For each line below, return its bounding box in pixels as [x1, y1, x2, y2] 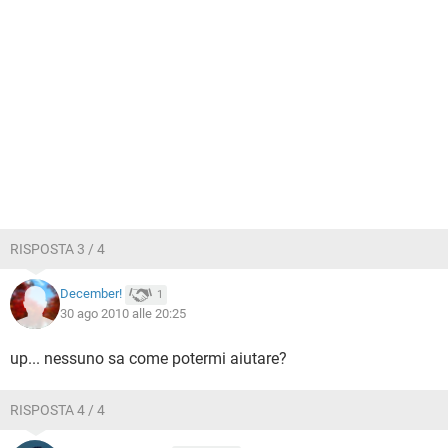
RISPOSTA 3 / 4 [10, 241, 105, 257]
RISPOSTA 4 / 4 [10, 402, 105, 418]
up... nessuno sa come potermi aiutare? [10, 349, 287, 368]
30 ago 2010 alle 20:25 [60, 306, 186, 321]
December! [60, 286, 122, 302]
